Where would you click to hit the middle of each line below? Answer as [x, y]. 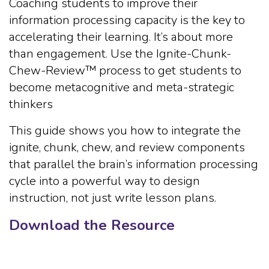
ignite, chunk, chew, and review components [127, 147]
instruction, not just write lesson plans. [113, 198]
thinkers [31, 104]
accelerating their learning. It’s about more [121, 37]
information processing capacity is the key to [127, 20]
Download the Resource [92, 225]
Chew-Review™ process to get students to [125, 71]
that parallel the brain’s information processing [134, 164]
